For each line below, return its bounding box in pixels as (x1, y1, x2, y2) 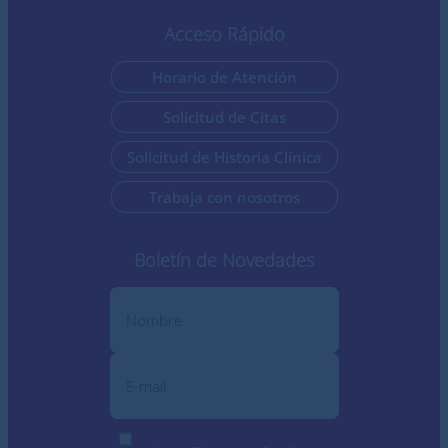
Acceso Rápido (163, 22, 285, 46)
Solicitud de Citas (162, 107, 286, 127)
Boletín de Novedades (134, 248, 314, 272)
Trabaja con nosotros (148, 187, 300, 207)
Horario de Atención (151, 67, 297, 87)
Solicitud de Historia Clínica (126, 147, 322, 167)
